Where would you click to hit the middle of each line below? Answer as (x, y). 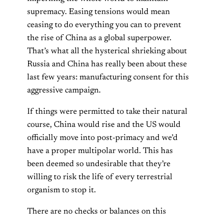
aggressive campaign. (64, 91)
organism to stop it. (62, 191)
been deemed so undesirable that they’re (99, 164)
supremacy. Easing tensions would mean (99, 12)
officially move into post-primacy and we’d (102, 138)
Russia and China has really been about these (107, 65)
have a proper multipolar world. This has (100, 151)
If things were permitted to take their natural (107, 112)
